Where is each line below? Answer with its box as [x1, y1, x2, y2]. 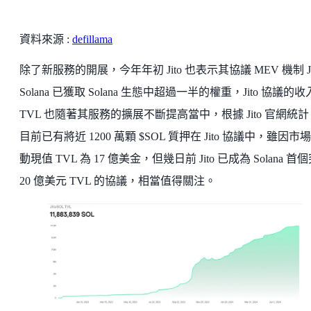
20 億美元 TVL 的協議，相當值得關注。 [19, 174, 216, 187]
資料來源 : [19, 33, 72, 45]
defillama [72, 33, 112, 45]
